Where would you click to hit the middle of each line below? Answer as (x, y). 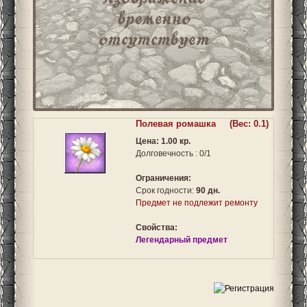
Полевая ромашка (177, 124)
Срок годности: (166, 191)
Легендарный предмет (182, 240)
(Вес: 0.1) (248, 124)
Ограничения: (163, 179)
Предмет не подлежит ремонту (197, 203)
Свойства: (157, 228)
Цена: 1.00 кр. (163, 142)
